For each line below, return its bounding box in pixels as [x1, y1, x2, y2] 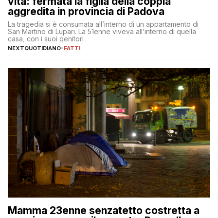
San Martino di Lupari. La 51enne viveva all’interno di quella [8, 27, 196, 36]
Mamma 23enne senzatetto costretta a [8, 204, 200, 217]
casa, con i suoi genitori [8, 34, 84, 43]
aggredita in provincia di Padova [8, 5, 164, 18]
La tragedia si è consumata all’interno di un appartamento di [8, 19, 199, 28]
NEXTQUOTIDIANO [8, 44, 61, 52]
